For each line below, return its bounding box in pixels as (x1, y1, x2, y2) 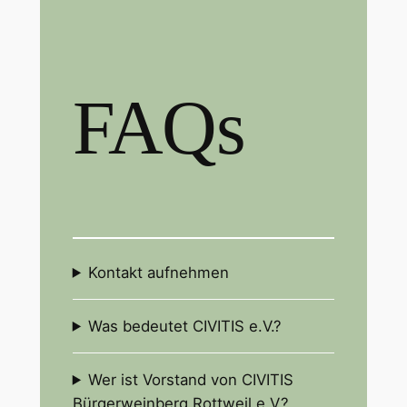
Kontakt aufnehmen (88, 263, 230, 282)
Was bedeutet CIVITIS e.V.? (88, 316, 283, 335)
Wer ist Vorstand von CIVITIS (88, 370, 294, 389)
